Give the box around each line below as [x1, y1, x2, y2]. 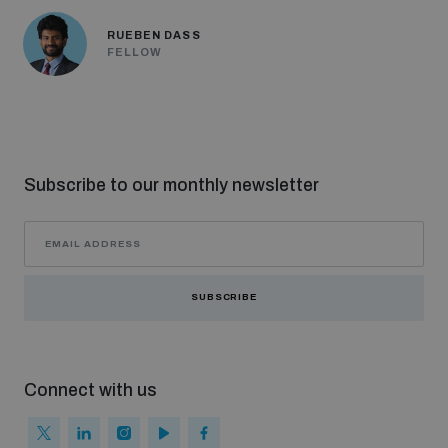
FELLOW [106, 45, 163, 58]
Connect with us [24, 380, 157, 400]
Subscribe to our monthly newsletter [24, 175, 319, 195]
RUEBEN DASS [106, 28, 201, 41]
